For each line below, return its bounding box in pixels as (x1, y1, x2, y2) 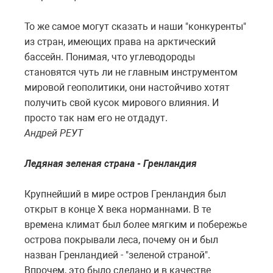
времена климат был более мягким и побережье (24, 218, 247, 230)
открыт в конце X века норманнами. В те (24, 203, 211, 215)
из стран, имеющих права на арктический (24, 35, 216, 48)
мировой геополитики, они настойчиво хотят (24, 81, 230, 93)
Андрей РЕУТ (24, 127, 83, 139)
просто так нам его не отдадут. (24, 112, 168, 124)
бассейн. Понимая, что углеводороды (24, 51, 195, 63)
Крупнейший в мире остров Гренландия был (24, 188, 226, 200)
